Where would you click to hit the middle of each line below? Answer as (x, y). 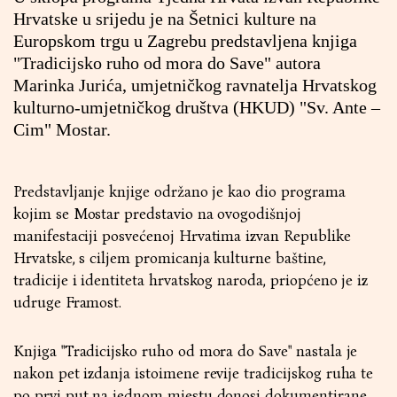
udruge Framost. (68, 303)
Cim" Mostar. (62, 129)
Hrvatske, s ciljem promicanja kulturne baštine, (170, 258)
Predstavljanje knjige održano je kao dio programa (179, 192)
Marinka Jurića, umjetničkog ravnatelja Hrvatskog (195, 85)
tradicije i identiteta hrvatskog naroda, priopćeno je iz (191, 280)
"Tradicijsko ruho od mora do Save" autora (167, 63)
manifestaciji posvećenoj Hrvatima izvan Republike (182, 236)
